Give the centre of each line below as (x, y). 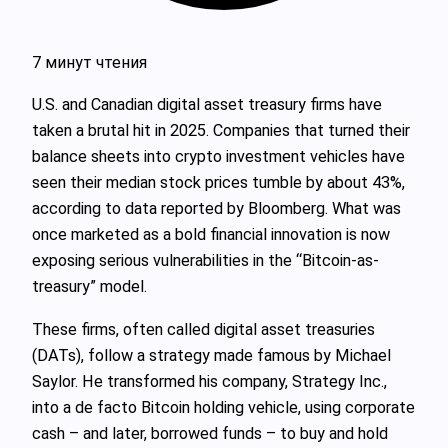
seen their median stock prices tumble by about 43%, (218, 183)
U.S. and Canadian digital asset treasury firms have (207, 105)
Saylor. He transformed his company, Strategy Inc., (209, 381)
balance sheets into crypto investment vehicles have (218, 157)
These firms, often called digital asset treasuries (203, 329)
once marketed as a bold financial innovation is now (211, 235)
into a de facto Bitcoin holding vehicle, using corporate (223, 407)
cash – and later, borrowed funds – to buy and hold (210, 433)
